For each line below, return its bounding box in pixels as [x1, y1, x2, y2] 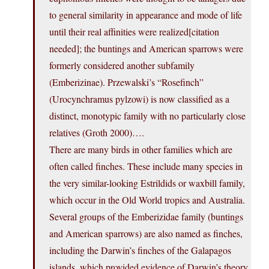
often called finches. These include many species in [49, 160, 243, 173]
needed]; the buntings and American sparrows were [49, 42, 243, 55]
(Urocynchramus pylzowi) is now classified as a [49, 92, 229, 106]
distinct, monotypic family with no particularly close [49, 109, 246, 122]
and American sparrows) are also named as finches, [49, 227, 243, 240]
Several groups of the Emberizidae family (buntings [49, 210, 243, 223]
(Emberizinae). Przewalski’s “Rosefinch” [49, 76, 204, 89]
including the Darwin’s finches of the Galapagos [49, 244, 231, 257]
